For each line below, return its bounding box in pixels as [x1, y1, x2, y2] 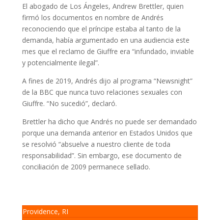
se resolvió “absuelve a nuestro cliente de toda [22, 139, 170, 149]
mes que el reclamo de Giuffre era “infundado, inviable [22, 47, 194, 56]
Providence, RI [22, 207, 68, 216]
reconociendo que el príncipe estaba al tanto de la [22, 24, 181, 33]
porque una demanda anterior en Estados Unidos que [22, 128, 192, 137]
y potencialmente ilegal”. [22, 58, 99, 67]
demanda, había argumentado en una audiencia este [22, 35, 190, 45]
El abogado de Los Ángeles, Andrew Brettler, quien [22, 1, 184, 11]
